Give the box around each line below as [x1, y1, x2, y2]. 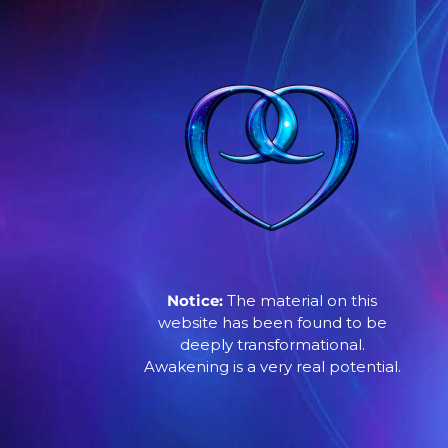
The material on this [223, 291, 377, 311]
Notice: [167, 291, 223, 311]
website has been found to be [157, 313, 387, 333]
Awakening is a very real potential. [143, 357, 401, 377]
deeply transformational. [179, 335, 365, 355]
